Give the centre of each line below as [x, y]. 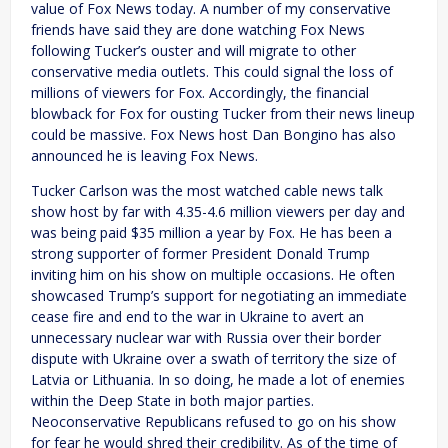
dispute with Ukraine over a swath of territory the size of [213, 358]
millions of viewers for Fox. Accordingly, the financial [200, 92]
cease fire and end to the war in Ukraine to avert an [197, 316]
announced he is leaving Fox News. [144, 155]
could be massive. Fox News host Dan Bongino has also [213, 134]
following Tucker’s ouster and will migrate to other [193, 50]
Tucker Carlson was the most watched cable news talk [207, 190]
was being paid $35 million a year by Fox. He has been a [211, 232]
